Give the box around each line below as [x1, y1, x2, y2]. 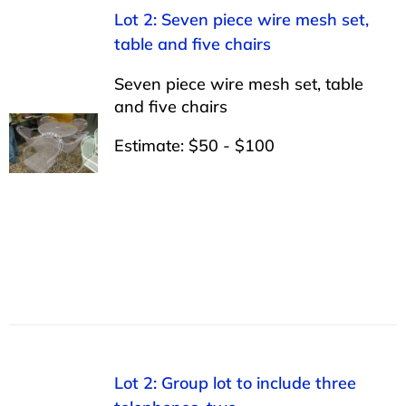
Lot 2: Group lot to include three [113, 372, 356, 393]
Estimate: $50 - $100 [113, 134, 275, 156]
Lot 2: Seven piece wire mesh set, [113, 8, 369, 30]
